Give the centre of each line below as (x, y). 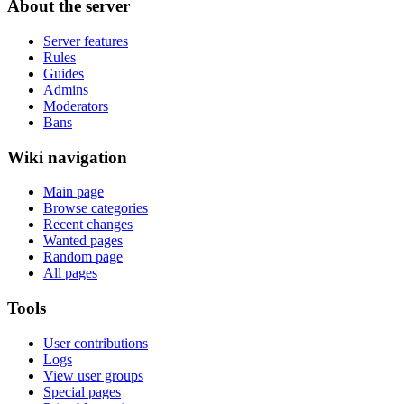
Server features (86, 41)
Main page (73, 192)
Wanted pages (83, 241)
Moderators (76, 106)
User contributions (96, 343)
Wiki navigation (67, 157)
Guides (64, 73)
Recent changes (88, 225)
